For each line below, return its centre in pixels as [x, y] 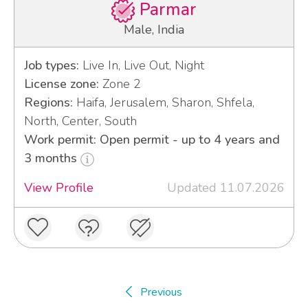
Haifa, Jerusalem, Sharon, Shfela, [163, 103]
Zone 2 [120, 84]
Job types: [51, 66]
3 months [52, 158]
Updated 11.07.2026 [225, 188]
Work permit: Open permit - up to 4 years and [152, 140]
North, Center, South [80, 121]
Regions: [48, 103]
